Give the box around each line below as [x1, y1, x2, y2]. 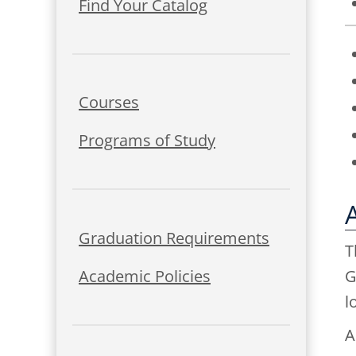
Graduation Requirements [79, 226, 269, 249]
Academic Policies [79, 265, 211, 287]
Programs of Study [79, 130, 215, 152]
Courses [79, 91, 139, 114]
